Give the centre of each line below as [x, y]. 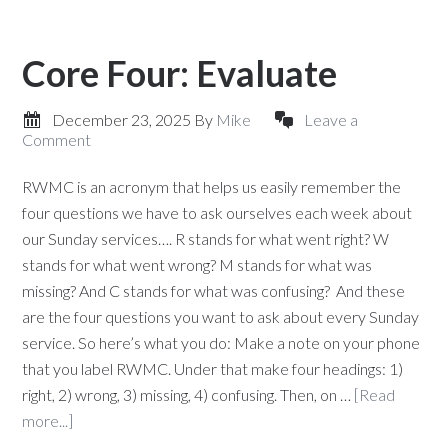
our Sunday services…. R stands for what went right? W [206, 238]
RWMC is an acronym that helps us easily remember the [212, 186]
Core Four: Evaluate [180, 73]
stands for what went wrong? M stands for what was [197, 264]
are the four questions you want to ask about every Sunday [221, 316]
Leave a [331, 119]
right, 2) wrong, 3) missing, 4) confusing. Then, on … [188, 394]
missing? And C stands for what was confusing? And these [214, 290]
